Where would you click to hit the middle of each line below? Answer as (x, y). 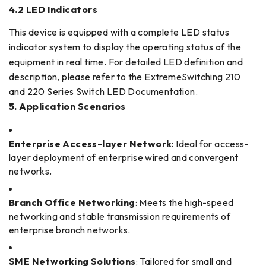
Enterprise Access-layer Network (91, 144)
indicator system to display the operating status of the (125, 47)
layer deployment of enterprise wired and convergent (124, 158)
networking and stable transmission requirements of (120, 216)
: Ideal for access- (210, 144)
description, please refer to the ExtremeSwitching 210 (125, 77)
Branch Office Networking (72, 203)
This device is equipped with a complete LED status (119, 32)
